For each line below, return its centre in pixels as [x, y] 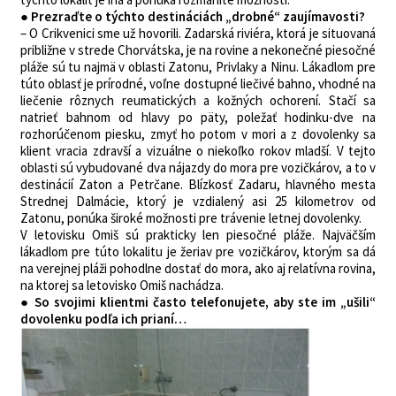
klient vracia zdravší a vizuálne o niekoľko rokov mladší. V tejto [198, 151]
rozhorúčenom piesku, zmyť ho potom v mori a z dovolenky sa [198, 134]
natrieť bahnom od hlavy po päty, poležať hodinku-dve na [198, 117]
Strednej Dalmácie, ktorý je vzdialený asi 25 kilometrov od [198, 201]
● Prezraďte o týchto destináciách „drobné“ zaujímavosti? [193, 16]
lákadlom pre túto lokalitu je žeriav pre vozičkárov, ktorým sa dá [198, 251]
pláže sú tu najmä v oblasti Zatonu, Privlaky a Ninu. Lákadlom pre [198, 67]
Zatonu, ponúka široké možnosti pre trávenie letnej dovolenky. [191, 218]
